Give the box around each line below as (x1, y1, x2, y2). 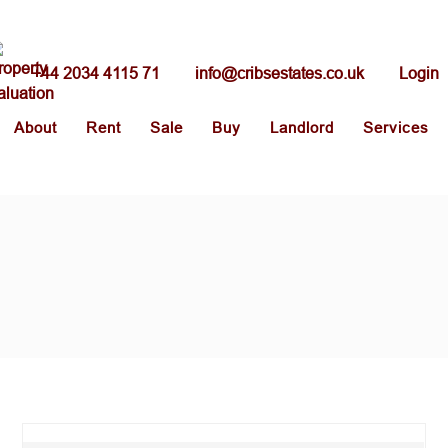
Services (363, 119, 429, 136)
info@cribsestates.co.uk (195, 64, 364, 82)
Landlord (270, 119, 334, 136)
